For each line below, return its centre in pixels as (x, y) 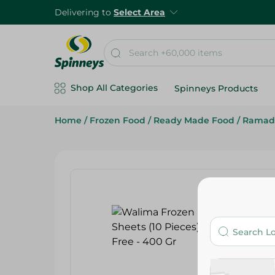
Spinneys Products (216, 88)
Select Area (139, 12)
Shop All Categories (114, 88)
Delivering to (84, 12)
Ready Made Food (194, 120)
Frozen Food (118, 120)
